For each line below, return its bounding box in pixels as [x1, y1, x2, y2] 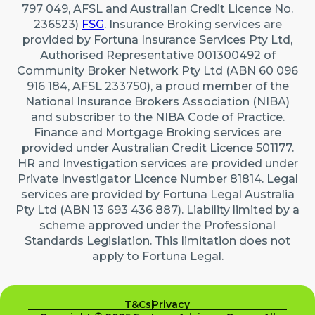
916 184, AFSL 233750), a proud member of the [27, 79, 289, 93]
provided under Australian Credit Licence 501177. [22, 141, 294, 155]
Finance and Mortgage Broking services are [34, 126, 282, 139]
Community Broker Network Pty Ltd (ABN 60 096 [17, 64, 299, 77]
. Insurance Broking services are [104, 18, 282, 31]
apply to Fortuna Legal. [92, 250, 224, 263]
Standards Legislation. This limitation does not [25, 234, 291, 247]
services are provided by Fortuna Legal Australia [21, 188, 295, 201]
